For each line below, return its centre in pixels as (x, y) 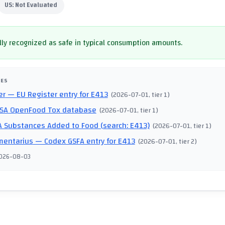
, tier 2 (185, 142)
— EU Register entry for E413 (57, 95)
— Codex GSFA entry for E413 (84, 141)
